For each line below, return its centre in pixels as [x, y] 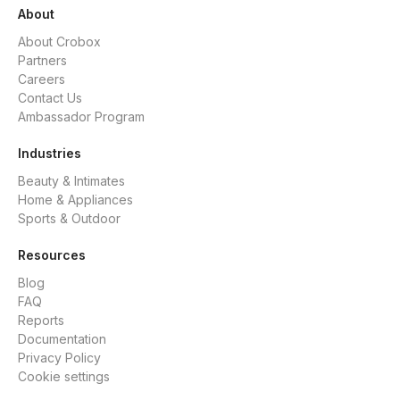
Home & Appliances [75, 200]
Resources [52, 255]
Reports [41, 321]
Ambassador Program [81, 117]
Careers [42, 79]
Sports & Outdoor [69, 219]
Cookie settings [64, 377]
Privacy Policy [59, 358]
